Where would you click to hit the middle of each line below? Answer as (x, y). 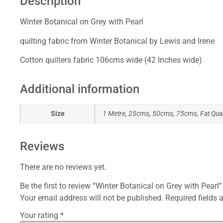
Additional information (80, 89)
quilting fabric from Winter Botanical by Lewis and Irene (117, 41)
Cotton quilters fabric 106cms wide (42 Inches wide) (111, 60)
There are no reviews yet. (63, 167)
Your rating (40, 216)
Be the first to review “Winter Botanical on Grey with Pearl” (121, 186)
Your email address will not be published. (92, 198)
